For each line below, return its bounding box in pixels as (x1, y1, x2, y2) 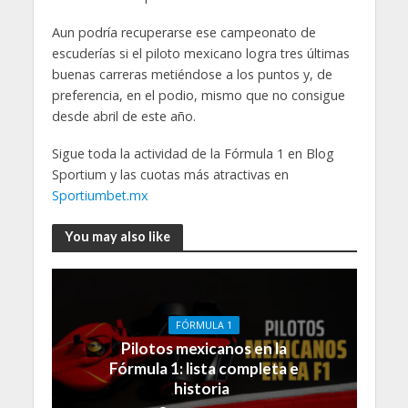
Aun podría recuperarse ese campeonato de (51, 24, 316, 42)
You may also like (64, 229, 170, 245)
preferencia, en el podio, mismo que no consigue (51, 87, 345, 105)
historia (174, 378, 234, 398)
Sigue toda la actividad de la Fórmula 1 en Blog (51, 144, 334, 162)
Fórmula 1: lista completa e (109, 358, 299, 378)
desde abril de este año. (51, 107, 196, 126)
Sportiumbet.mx (51, 186, 148, 204)
